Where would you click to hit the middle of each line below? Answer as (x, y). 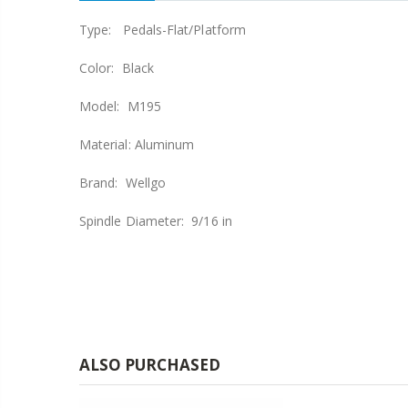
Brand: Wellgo (122, 182)
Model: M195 (120, 106)
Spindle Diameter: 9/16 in (156, 220)
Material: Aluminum (137, 144)
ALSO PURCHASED (150, 364)
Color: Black (117, 67)
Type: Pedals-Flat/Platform (163, 29)
